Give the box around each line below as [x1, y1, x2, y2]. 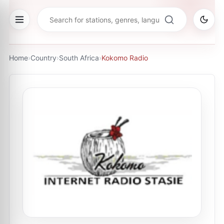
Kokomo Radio [101, 53, 148, 62]
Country [30, 53, 56, 62]
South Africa [59, 53, 99, 62]
